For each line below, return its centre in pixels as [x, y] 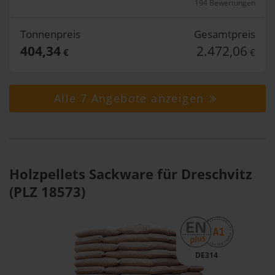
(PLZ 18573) [47, 192]
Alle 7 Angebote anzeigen [131, 98]
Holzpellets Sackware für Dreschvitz [131, 174]
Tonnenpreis [50, 34]
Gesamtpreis [224, 34]
